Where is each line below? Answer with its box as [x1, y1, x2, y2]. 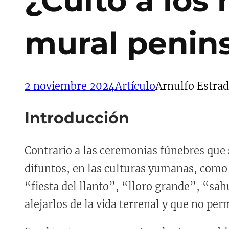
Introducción [25, 108, 129, 128]
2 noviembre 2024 [25, 79, 115, 93]
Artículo [115, 79, 155, 93]
